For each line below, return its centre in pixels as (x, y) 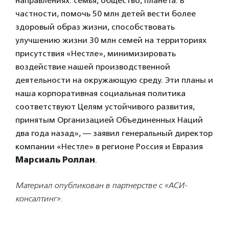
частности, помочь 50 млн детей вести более (106, 13)
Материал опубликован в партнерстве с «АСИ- (101, 185)
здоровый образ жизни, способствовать (95, 27)
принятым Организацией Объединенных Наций (109, 120)
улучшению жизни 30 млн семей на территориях (111, 40)
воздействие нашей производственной (93, 66)
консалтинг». (39, 198)
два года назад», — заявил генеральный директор (114, 133)
